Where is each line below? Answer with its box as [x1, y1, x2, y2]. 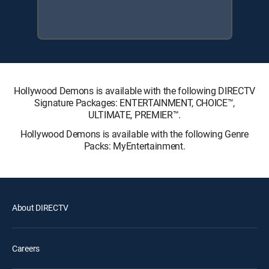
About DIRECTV [12, 202, 68, 213]
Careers [12, 243, 40, 254]
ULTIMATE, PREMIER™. [88, 108, 181, 121]
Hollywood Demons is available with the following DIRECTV [13, 84, 256, 97]
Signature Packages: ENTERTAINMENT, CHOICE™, [34, 96, 235, 109]
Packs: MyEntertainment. [83, 139, 186, 153]
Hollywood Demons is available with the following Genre [20, 127, 249, 141]
